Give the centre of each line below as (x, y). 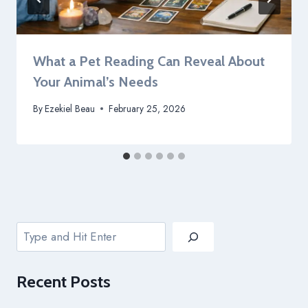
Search (33, 231)
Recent (43, 281)
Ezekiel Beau (70, 108)
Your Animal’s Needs (96, 82)
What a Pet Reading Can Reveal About (149, 62)
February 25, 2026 (147, 108)
